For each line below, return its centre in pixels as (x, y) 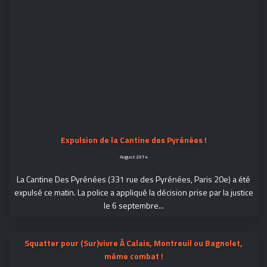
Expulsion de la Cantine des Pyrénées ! (133, 139)
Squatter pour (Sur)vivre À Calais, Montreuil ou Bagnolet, (133, 243)
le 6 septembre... (133, 205)
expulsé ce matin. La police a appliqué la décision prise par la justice (133, 192)
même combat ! (133, 256)
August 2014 (133, 156)
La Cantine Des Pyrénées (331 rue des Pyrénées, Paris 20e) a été (133, 179)
